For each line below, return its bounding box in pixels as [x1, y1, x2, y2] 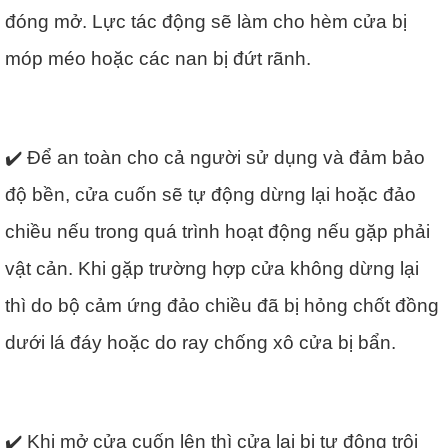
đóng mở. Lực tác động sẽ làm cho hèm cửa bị [5, 11, 407, 32]
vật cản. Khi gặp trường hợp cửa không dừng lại [5, 258, 419, 279]
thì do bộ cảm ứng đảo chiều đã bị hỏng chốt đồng [5, 295, 439, 316]
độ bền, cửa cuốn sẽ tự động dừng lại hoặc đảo [5, 184, 416, 205]
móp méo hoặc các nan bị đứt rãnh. [5, 48, 311, 69]
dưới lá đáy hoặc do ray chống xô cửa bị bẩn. [5, 332, 396, 353]
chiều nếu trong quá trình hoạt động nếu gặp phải [5, 221, 430, 242]
